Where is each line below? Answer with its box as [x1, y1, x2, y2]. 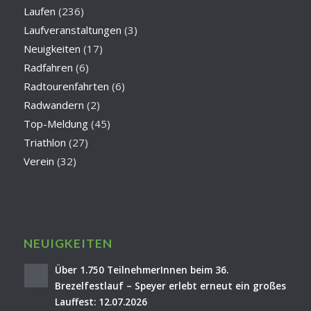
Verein [23, 153, 54, 168]
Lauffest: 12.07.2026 [54, 294, 147, 308]
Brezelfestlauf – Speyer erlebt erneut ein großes [54, 278, 286, 292]
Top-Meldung [23, 116, 88, 131]
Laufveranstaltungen [23, 22, 121, 37]
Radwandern [23, 97, 84, 112]
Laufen [23, 3, 56, 18]
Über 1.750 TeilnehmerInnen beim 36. [54, 262, 228, 276]
